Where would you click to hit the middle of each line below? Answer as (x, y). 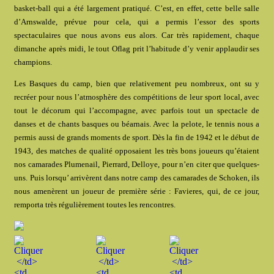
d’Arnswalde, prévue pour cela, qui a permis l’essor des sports (137, 22)
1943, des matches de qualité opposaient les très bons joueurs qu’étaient (137, 151)
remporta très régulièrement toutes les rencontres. (95, 205)
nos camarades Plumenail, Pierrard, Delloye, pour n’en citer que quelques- (137, 165)
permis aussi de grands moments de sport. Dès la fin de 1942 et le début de (137, 138)
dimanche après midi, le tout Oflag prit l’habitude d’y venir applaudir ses (137, 49)
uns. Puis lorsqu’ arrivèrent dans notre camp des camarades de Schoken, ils (137, 178)
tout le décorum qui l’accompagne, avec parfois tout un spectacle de (137, 111)
